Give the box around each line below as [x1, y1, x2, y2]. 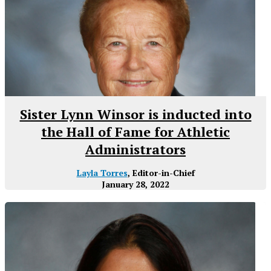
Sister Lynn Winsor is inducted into [19, 105, 252, 123]
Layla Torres [76, 166, 128, 178]
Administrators [85, 140, 186, 158]
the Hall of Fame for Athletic [41, 122, 230, 140]
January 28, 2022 [102, 178, 169, 190]
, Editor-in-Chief [127, 166, 195, 178]
